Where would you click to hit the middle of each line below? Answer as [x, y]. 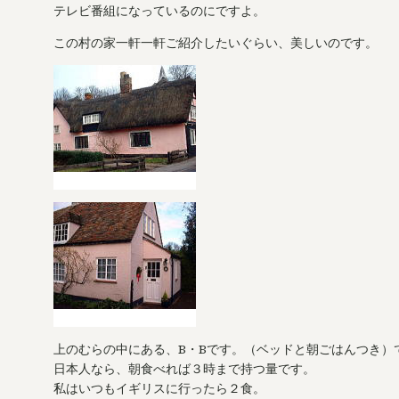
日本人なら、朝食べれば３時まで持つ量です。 [184, 368]
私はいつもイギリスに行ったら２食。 [159, 388]
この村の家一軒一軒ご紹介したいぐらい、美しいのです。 [215, 42]
